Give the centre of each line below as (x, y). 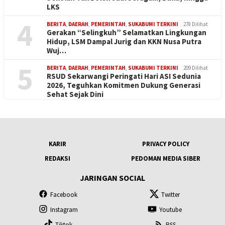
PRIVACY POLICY (165, 144)
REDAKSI (57, 158)
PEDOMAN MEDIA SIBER (165, 158)
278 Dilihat (196, 24)
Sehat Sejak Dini (75, 94)
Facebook (64, 195)
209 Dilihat (196, 68)
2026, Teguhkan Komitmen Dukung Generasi (124, 85)
